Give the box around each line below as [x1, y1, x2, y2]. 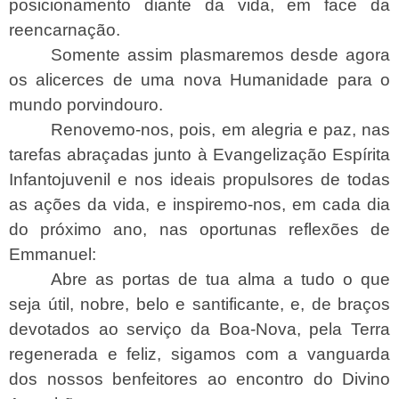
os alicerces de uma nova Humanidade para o [9, 69, 390, 89]
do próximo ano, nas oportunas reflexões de [9, 219, 390, 239]
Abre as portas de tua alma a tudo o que [51, 269, 390, 289]
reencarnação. [9, 20, 120, 39]
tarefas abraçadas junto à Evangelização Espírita [9, 144, 390, 164]
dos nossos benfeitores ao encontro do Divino [9, 369, 390, 388]
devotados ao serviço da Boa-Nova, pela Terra [9, 319, 390, 338]
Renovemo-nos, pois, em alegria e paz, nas [51, 119, 390, 139]
